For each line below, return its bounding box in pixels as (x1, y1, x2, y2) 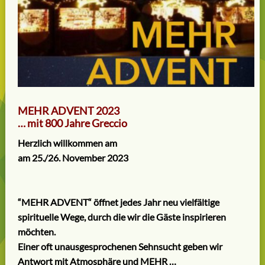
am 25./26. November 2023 (17, 152, 128, 164)
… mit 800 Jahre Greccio (17, 117, 127, 130)
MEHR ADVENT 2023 (17, 104, 119, 118)
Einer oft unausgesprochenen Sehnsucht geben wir (17, 241, 222, 253)
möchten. (17, 226, 56, 238)
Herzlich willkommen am (17, 137, 117, 149)
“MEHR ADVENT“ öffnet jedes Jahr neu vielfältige (17, 196, 219, 208)
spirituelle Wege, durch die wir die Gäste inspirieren (17, 211, 226, 223)
